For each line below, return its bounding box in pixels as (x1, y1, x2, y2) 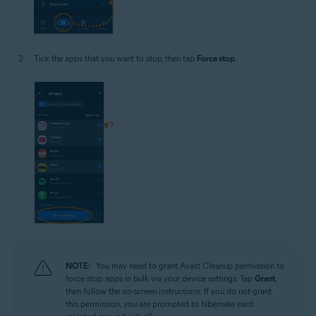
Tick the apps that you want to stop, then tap (34, 53, 197, 64)
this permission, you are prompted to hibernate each (66, 298, 254, 309)
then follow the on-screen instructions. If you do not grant (66, 285, 272, 296)
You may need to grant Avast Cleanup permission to (96, 260, 284, 271)
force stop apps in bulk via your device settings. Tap (66, 272, 255, 284)
